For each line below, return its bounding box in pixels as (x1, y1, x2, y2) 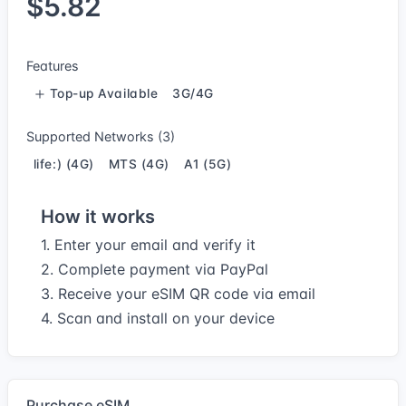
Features (26, 57, 79, 73)
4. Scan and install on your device (41, 308, 275, 327)
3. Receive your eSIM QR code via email (41, 284, 315, 303)
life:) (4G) (33, 157, 94, 172)
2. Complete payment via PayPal (41, 259, 268, 278)
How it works (41, 205, 155, 227)
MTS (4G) (108, 157, 169, 172)
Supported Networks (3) (26, 129, 175, 145)
